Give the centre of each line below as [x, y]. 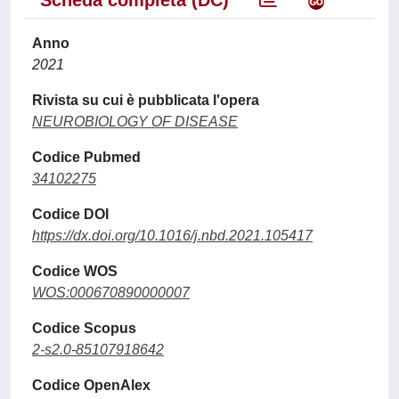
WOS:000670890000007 [111, 293]
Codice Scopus [84, 328]
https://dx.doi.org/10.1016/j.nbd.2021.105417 [172, 236]
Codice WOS [75, 271]
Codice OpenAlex [91, 385]
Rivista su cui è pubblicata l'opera [146, 100]
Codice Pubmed [86, 157]
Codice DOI [70, 214]
